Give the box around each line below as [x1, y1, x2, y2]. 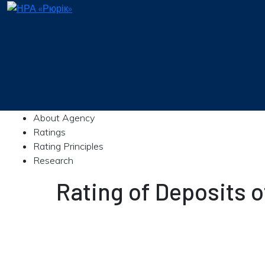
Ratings [33, 126, 66, 138]
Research [33, 154, 73, 166]
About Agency [33, 112, 95, 124]
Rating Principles [33, 140, 104, 152]
